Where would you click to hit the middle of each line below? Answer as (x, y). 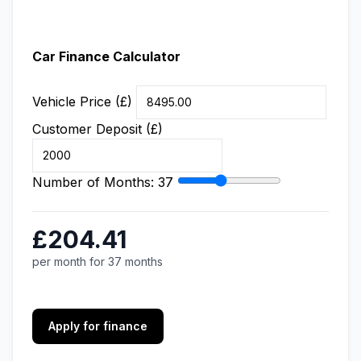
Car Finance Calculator (106, 56)
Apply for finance (98, 326)
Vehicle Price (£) (82, 102)
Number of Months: (95, 182)
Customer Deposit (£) (98, 129)
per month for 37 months (98, 261)
